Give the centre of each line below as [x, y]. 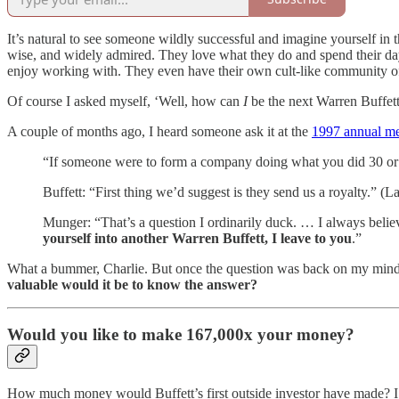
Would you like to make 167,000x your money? [181, 335]
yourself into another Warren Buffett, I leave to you [197, 238]
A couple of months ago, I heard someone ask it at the [159, 131]
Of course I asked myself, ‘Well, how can [125, 101]
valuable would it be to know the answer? [132, 284]
